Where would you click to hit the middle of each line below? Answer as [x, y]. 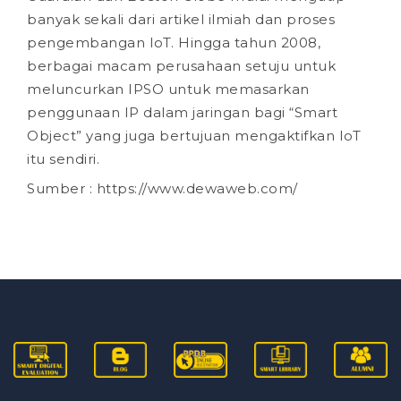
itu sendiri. [63, 158]
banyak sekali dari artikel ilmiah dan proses [181, 19]
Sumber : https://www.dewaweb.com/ [162, 189]
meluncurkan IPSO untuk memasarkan [168, 89]
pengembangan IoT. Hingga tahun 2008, [174, 42]
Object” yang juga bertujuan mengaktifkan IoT [194, 135]
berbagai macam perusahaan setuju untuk [181, 65]
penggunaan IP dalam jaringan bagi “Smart [182, 112]
